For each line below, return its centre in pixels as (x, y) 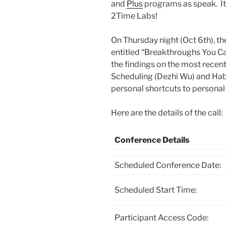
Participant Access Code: (161, 218)
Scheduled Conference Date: (168, 165)
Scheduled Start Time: (156, 190)
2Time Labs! (134, 16)
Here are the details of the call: (167, 113)
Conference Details (152, 140)
